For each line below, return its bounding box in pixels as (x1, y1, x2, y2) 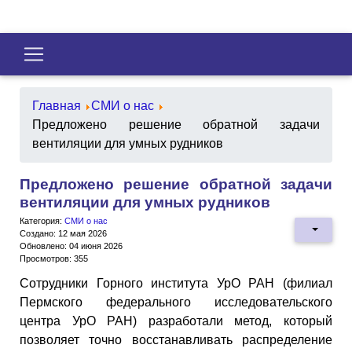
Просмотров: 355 (20, 253, 88, 263)
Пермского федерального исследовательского (20, 295, 332, 309)
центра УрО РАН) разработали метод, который (20, 313, 332, 328)
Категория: (20, 215, 64, 225)
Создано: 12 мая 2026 (20, 228, 107, 238)
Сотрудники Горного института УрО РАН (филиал (20, 276, 332, 290)
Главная (32, 98, 81, 112)
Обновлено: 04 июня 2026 (20, 240, 123, 251)
